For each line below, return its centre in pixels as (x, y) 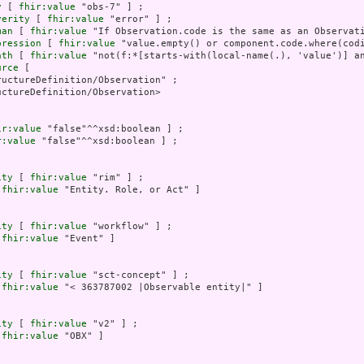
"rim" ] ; (115, 178)
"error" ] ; (138, 19)
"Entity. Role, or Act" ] (130, 190)
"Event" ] (87, 239)
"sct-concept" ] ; (138, 275)
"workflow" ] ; (130, 227)
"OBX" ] (81, 336)
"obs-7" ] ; (110, 7)
